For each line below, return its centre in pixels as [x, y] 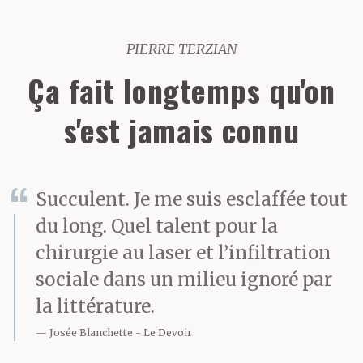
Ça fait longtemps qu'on [181, 90]
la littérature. [95, 306]
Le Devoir [168, 333]
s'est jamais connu [181, 130]
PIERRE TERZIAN [181, 49]
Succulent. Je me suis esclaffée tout [192, 199]
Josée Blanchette [91, 333]
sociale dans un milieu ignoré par [184, 280]
